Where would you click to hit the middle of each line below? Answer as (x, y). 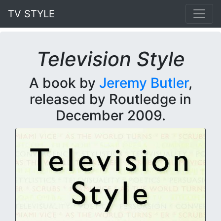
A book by (64, 83)
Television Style (110, 59)
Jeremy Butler (144, 83)
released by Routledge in (110, 99)
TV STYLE (31, 14)
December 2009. (110, 115)
